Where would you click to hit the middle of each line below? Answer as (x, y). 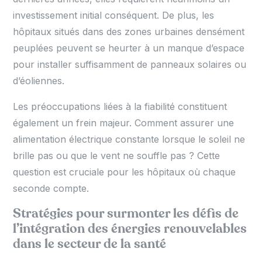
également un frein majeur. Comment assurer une (124, 123)
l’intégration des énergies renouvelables (130, 229)
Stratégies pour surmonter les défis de (126, 214)
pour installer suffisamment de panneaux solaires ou (130, 65)
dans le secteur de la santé (90, 244)
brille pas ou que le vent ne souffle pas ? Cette (117, 156)
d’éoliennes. (39, 81)
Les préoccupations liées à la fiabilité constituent (120, 107)
